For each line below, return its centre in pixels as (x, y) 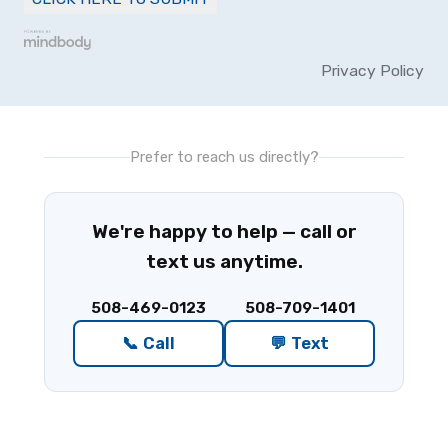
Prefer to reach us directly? (224, 157)
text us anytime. (224, 262)
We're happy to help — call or (224, 232)
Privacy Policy (372, 71)
